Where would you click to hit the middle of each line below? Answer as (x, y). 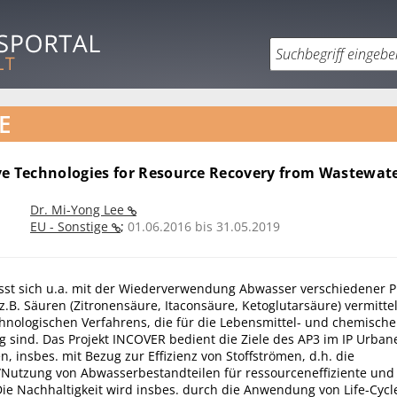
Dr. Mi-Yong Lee (79, 210)
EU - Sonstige (71, 226)
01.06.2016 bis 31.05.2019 (204, 226)
